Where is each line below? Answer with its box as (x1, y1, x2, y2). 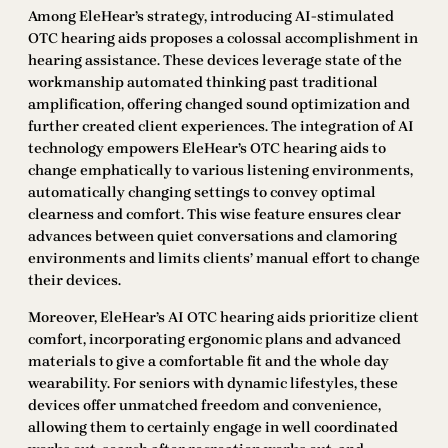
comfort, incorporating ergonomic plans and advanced (28, 330, 401, 348)
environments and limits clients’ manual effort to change (28, 250, 420, 268)
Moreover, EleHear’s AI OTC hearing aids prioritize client (28, 308, 419, 326)
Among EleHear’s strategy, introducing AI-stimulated (28, 8, 394, 26)
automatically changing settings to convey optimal (28, 184, 376, 202)
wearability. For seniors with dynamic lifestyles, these (28, 374, 398, 392)
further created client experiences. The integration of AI (28, 118, 414, 136)
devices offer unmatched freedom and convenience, (28, 396, 381, 414)
